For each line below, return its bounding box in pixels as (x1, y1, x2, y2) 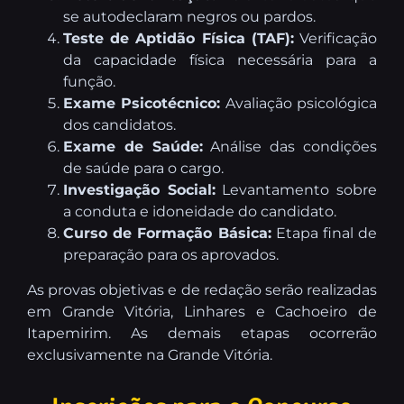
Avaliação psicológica (220, 94, 378, 112)
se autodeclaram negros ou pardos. (63, 7, 316, 25)
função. (63, 72, 115, 90)
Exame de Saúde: (63, 137, 203, 155)
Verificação (293, 29, 378, 47)
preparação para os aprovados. (63, 245, 279, 263)
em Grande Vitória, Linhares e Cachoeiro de (27, 302, 377, 320)
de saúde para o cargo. (63, 159, 224, 177)
